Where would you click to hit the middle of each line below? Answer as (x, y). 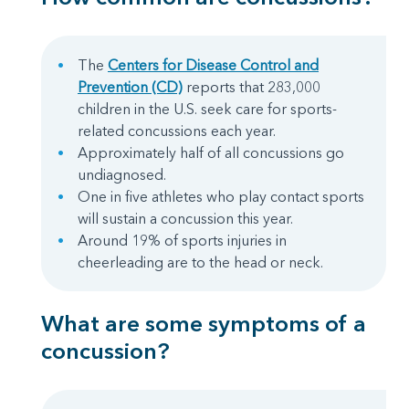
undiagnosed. (122, 174)
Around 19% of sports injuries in (182, 240)
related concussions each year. (177, 131)
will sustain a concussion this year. (185, 218)
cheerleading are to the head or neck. (200, 262)
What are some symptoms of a (204, 323)
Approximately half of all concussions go (211, 152)
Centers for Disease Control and (213, 65)
